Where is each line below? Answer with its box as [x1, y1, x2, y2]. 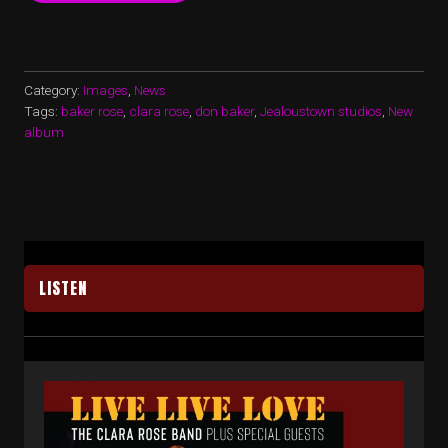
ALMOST [169, 59, 220, 73]
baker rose [61, 102, 123, 119]
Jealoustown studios [260, 102, 382, 119]
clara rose [129, 102, 189, 119]
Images [83, 81, 128, 98]
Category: [24, 81, 83, 98]
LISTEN [39, 275, 87, 300]
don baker [195, 102, 254, 119]
